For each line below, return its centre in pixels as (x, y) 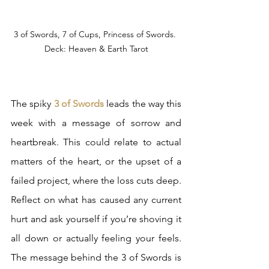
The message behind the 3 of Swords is (96, 258)
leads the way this (143, 104)
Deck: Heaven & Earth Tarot (96, 49)
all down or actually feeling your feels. (96, 238)
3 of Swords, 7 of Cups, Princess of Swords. (96, 35)
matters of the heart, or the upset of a (96, 162)
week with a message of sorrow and (96, 123)
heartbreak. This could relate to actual (96, 142)
